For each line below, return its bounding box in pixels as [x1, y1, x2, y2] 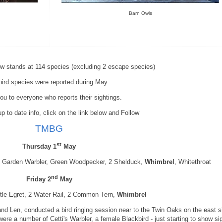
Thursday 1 [22, 143, 56, 151]
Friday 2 [26, 175, 51, 183]
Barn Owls [128, 10, 152, 16]
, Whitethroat [174, 158, 211, 166]
